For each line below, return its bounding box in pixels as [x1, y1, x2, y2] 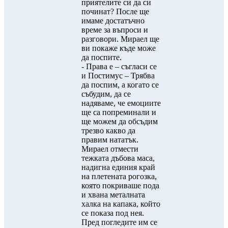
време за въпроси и [81, 25, 148, 34]
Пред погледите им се [81, 218, 157, 226]
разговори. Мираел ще [81, 35, 159, 43]
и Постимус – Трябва [81, 71, 155, 80]
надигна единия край [81, 163, 155, 172]
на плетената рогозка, [81, 172, 157, 181]
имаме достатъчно [81, 16, 145, 25]
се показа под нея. [81, 209, 144, 217]
